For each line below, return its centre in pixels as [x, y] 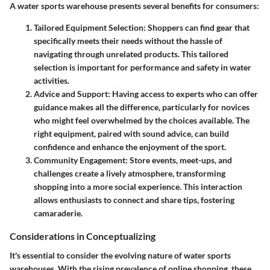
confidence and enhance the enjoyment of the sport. [130, 147]
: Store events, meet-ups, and [179, 160]
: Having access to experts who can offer [183, 94]
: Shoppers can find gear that [196, 28]
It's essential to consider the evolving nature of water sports [120, 255]
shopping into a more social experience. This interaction [138, 187]
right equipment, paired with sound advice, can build [131, 134]
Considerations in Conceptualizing [83, 236]
